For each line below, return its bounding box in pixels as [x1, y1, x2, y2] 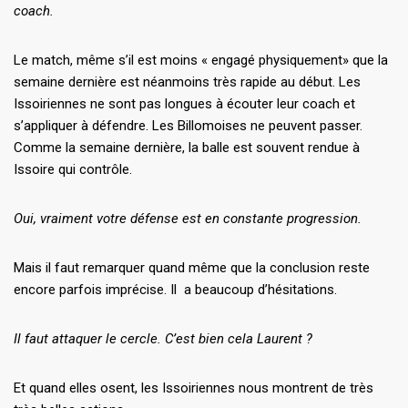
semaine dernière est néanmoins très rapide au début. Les [14, 73, 361, 90]
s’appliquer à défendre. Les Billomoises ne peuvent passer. [14, 117, 362, 134]
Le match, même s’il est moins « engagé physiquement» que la [14, 51, 388, 68]
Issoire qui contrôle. [14, 160, 132, 178]
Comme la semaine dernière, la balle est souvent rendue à [14, 138, 360, 156]
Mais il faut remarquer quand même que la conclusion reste [14, 259, 370, 276]
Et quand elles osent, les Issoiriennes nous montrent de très [14, 379, 373, 396]
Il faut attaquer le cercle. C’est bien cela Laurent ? [14, 330, 312, 347]
